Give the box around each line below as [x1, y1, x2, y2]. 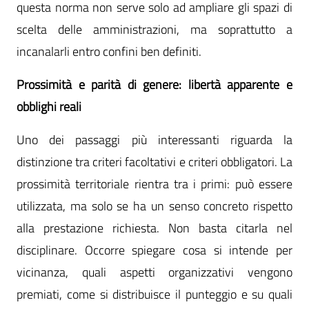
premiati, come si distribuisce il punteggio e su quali [17, 285, 292, 303]
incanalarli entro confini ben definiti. [17, 42, 201, 61]
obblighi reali [17, 97, 81, 116]
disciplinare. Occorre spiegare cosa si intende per [17, 241, 292, 259]
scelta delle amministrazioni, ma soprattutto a [17, 20, 292, 39]
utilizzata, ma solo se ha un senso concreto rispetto [17, 197, 292, 215]
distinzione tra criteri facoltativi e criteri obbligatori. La [17, 152, 292, 171]
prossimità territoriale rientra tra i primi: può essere [17, 175, 292, 193]
